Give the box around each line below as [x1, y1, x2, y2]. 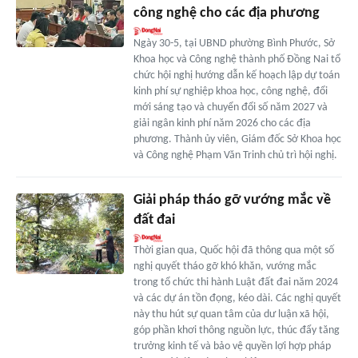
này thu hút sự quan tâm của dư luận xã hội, [133, 308, 329, 321]
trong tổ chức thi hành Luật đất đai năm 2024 [133, 276, 338, 289]
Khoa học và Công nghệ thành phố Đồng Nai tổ [133, 54, 340, 66]
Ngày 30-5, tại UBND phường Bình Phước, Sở [133, 38, 335, 50]
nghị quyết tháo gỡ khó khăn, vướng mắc [133, 261, 316, 273]
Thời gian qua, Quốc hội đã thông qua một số [133, 245, 334, 257]
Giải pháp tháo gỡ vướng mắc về [133, 193, 331, 209]
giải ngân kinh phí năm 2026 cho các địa [133, 117, 311, 130]
